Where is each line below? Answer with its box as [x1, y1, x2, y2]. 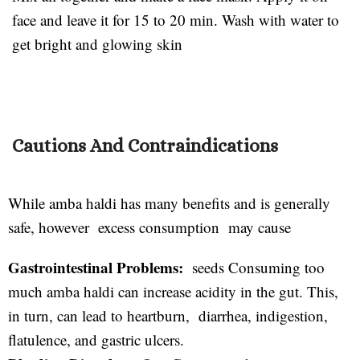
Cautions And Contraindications [12, 134, 278, 156]
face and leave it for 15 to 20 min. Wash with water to [12, 9, 339, 30]
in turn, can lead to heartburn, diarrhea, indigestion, [8, 305, 328, 325]
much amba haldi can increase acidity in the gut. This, [8, 280, 338, 301]
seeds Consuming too [187, 256, 325, 277]
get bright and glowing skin [12, 33, 182, 54]
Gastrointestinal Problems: [8, 256, 187, 278]
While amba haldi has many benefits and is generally [8, 192, 330, 213]
